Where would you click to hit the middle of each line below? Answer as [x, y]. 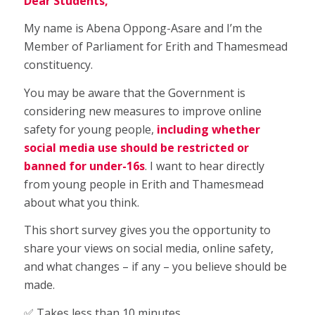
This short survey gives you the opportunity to [147, 230]
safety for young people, [90, 129]
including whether [208, 129]
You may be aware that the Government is [134, 92]
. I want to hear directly [204, 166]
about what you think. [83, 202]
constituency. [58, 65]
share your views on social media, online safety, [148, 249]
